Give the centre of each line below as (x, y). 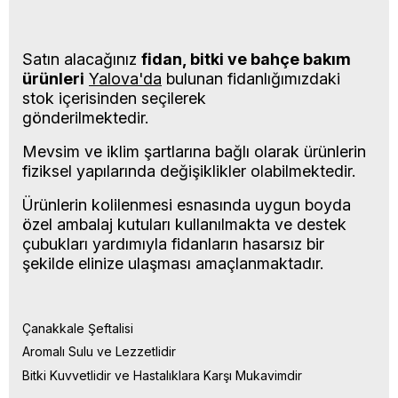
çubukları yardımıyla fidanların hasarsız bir (173, 243)
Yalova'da (125, 78)
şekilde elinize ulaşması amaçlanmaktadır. (173, 263)
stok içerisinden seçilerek (114, 98)
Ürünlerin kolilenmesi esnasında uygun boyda (187, 204)
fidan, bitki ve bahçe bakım (246, 59)
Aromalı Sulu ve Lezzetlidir (99, 352)
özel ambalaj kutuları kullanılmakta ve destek (184, 224)
